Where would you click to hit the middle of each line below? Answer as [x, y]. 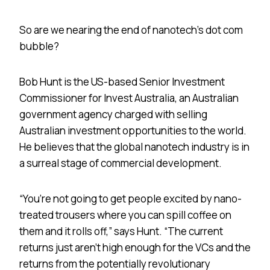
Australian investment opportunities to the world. [133, 130]
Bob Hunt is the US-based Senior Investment [122, 81]
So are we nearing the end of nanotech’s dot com [131, 30]
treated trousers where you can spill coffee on [125, 215]
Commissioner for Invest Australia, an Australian [129, 98]
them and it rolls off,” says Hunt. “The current [121, 231]
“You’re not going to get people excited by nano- [130, 198]
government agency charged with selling [113, 114]
